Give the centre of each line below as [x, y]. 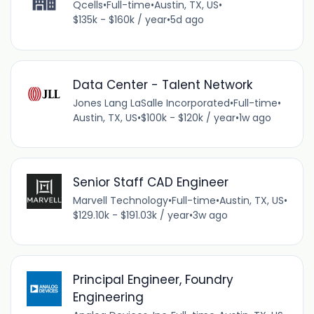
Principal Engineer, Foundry [153, 279]
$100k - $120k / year [188, 117]
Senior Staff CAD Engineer [150, 182]
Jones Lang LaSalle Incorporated [151, 103]
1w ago [255, 117]
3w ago [210, 215]
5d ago [187, 20]
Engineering [108, 297]
